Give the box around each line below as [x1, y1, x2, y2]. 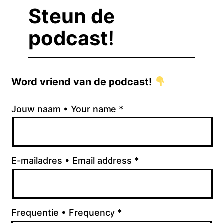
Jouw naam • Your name [11, 103, 119, 114]
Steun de [28, 4, 115, 28]
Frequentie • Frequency [11, 207, 118, 218]
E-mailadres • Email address [11, 155, 135, 166]
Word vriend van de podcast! [11, 76, 155, 88]
